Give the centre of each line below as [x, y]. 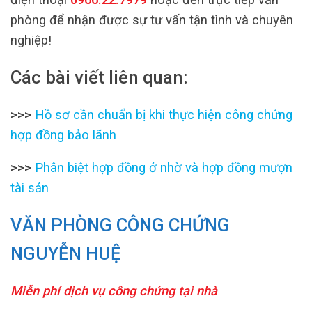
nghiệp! [31, 40]
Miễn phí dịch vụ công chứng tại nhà [114, 291]
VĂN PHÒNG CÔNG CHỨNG [120, 225]
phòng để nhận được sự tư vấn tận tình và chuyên [152, 20]
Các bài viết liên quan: [99, 77]
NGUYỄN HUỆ [66, 253]
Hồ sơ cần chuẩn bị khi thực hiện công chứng [164, 114]
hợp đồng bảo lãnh [63, 134]
